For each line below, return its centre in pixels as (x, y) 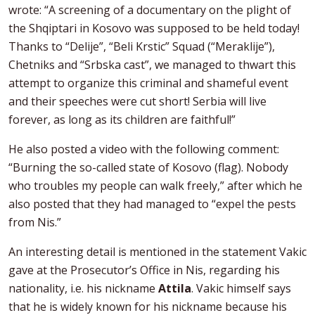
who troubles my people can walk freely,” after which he (155, 185)
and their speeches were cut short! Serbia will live (137, 101)
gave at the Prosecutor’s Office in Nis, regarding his (144, 270)
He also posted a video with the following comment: (144, 149)
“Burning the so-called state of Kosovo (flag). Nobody (148, 167)
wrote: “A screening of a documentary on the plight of (150, 9)
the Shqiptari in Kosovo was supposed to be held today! (154, 28)
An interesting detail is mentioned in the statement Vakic (157, 251)
